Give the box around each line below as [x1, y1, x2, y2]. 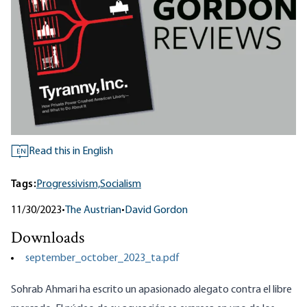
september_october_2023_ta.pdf [25, 253, 180, 265]
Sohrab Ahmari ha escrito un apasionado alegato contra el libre [11, 284, 292, 296]
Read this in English [29, 146, 113, 158]
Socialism [100, 179, 141, 191]
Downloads [11, 227, 84, 251]
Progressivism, [36, 179, 100, 191]
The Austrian [65, 205, 121, 217]
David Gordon [125, 205, 188, 217]
